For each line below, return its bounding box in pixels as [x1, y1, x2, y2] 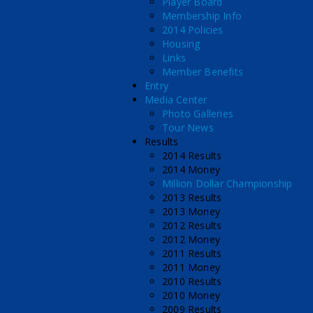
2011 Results [162, 247, 222, 260]
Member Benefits [162, 65, 243, 78]
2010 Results [162, 275, 222, 288]
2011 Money [162, 261, 220, 274]
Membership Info [162, 9, 242, 22]
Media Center [145, 93, 208, 106]
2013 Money [162, 205, 220, 218]
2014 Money [162, 163, 220, 176]
